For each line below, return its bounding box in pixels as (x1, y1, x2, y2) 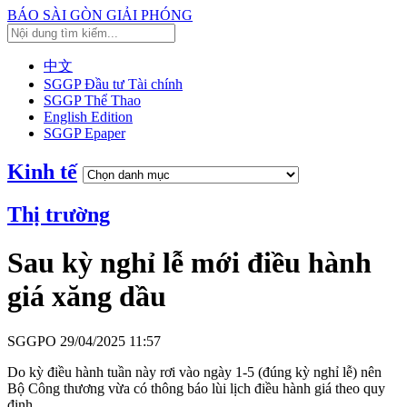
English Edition (44, 109, 133, 124)
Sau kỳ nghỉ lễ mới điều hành (7, 246, 372, 280)
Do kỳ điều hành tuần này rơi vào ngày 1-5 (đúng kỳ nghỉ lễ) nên (7, 363, 382, 380)
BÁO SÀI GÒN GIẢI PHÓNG (7, 7, 193, 23)
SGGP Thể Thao (44, 93, 141, 108)
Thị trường (7, 202, 110, 226)
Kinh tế (7, 159, 77, 184)
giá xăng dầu (7, 280, 166, 313)
